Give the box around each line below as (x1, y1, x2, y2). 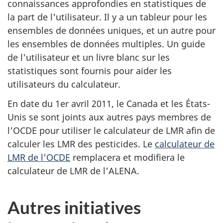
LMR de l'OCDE (7, 151, 70, 163)
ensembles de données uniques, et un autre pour (7, 24, 216, 36)
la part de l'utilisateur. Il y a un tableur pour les (7, 11, 207, 23)
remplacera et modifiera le (70, 151, 185, 163)
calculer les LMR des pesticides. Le (7, 137, 155, 150)
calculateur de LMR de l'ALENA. (7, 164, 139, 177)
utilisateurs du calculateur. (7, 78, 120, 90)
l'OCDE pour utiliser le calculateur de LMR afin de (7, 124, 215, 136)
